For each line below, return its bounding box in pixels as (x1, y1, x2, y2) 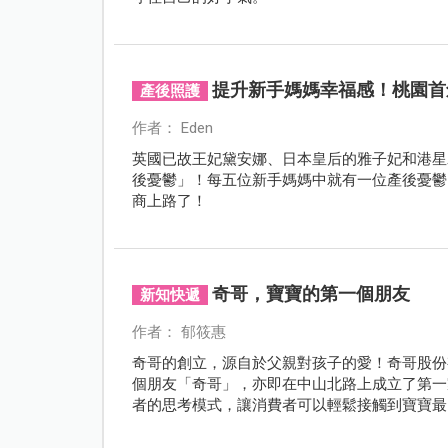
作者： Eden (131, 118, 213, 137)
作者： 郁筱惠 (131, 322, 226, 341)
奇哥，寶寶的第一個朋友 (211, 282, 410, 304)
